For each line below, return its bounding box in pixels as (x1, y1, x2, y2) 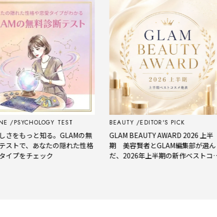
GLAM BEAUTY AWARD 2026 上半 (96, 130, 201, 140)
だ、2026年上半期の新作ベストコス (96, 150, 207, 160)
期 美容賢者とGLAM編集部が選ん (96, 140, 203, 150)
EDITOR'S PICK (127, 118, 172, 127)
